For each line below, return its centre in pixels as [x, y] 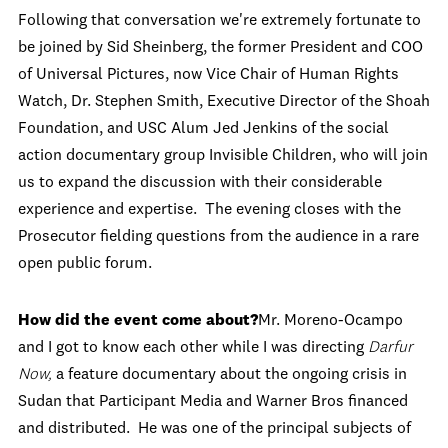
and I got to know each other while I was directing [193, 348]
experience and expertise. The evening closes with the [209, 210]
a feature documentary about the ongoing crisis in [231, 375]
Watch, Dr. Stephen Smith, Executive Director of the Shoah [224, 102]
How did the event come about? [138, 321]
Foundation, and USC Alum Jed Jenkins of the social [203, 129]
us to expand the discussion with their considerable [200, 183]
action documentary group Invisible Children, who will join [223, 156]
